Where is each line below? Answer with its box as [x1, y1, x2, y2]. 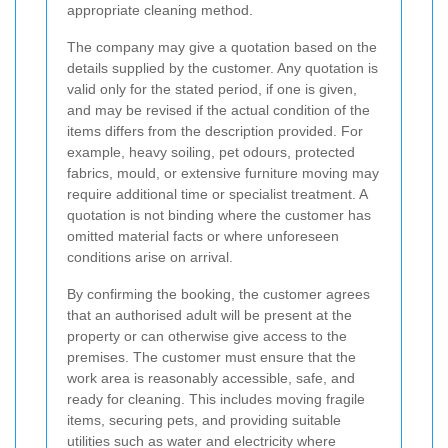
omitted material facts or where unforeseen [67, 228, 339, 245]
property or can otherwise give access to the [67, 328, 347, 345]
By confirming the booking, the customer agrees [67, 286, 370, 303]
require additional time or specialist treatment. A [67, 186, 367, 203]
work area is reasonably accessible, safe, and [67, 370, 355, 387]
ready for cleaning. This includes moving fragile [67, 391, 365, 408]
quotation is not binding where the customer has [67, 207, 371, 224]
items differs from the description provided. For [67, 123, 363, 140]
